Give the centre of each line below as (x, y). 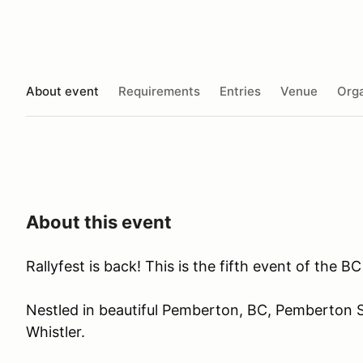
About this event (99, 222)
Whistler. (56, 332)
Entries (240, 91)
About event (62, 91)
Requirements (159, 91)
